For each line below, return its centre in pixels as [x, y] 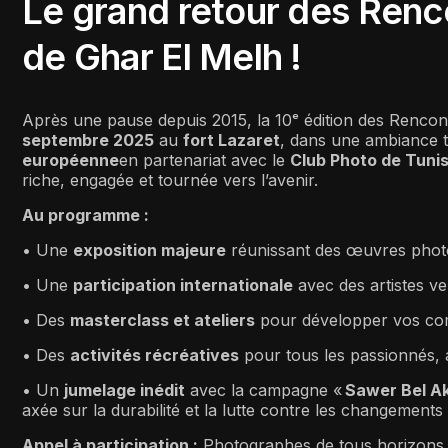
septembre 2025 [88, 139]
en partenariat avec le [204, 159]
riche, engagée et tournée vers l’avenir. [170, 179]
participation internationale [183, 284]
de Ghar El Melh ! [162, 56]
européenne [70, 159]
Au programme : [85, 214]
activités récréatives [154, 354]
